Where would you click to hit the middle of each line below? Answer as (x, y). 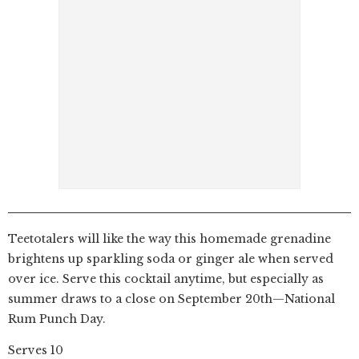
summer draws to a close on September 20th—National (171, 299)
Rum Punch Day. (57, 319)
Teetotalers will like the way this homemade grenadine (169, 239)
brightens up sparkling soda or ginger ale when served (171, 259)
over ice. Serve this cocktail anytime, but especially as (166, 279)
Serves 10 (36, 350)
